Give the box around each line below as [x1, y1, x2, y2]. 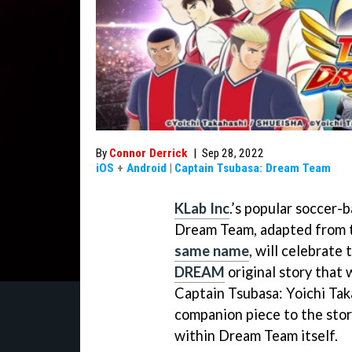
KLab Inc [174, 200, 229, 217]
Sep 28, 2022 [202, 146, 264, 160]
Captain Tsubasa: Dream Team [174, 161, 331, 175]
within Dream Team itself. [174, 327, 338, 344]
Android [126, 161, 167, 175]
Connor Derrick [109, 146, 188, 160]
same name [174, 242, 249, 259]
